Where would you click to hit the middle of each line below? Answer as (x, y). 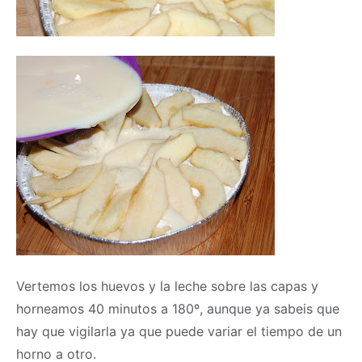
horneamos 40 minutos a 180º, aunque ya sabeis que (178, 308)
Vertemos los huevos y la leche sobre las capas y (167, 286)
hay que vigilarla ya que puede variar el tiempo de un (179, 331)
